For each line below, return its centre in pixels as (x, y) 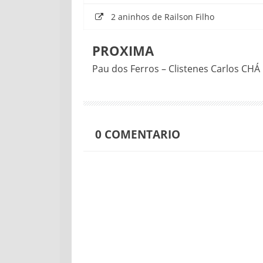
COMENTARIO (141, 134)
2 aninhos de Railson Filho (163, 16)
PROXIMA (123, 50)
